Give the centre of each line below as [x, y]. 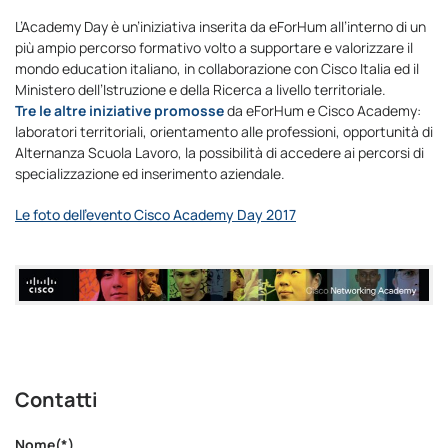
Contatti [56, 399]
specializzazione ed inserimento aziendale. [150, 173]
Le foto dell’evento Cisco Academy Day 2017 [155, 214]
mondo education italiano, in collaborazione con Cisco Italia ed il [217, 68]
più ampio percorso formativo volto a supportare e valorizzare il [214, 47]
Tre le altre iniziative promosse [119, 110]
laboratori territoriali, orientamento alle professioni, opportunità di [224, 131]
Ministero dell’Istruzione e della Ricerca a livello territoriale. [200, 89]
